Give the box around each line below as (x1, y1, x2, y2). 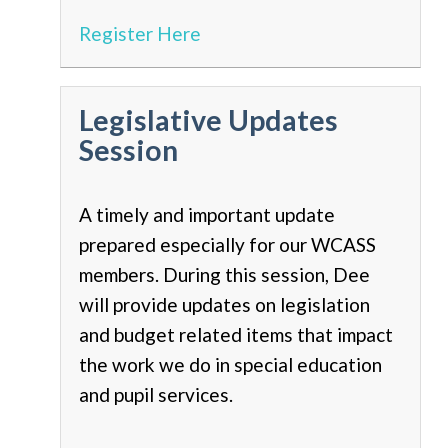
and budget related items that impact (79, 323, 393, 347)
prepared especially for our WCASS (79, 233, 376, 257)
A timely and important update (79, 203, 335, 227)
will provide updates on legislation (79, 293, 370, 317)
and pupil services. (79, 383, 233, 407)
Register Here (79, 22, 201, 46)
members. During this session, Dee (79, 263, 370, 287)
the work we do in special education (79, 353, 382, 377)
